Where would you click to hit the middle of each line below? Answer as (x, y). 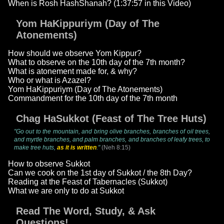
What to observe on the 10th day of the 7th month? (96, 62)
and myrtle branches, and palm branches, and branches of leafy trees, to (112, 140)
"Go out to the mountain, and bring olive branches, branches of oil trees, (112, 132)
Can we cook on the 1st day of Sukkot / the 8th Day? (100, 173)
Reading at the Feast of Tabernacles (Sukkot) (88, 182)
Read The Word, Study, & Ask (86, 211)
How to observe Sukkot (49, 164)
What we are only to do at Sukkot (66, 191)
